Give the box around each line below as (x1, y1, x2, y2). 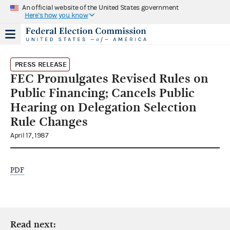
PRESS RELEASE (14, 60, 67, 69)
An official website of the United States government (22, 3, 179, 12)
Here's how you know (25, 11, 88, 20)
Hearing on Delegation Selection (10, 100, 197, 114)
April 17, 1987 (10, 131, 49, 140)
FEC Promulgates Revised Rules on (10, 71, 208, 86)
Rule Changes (10, 114, 91, 129)
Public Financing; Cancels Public (10, 85, 195, 100)
